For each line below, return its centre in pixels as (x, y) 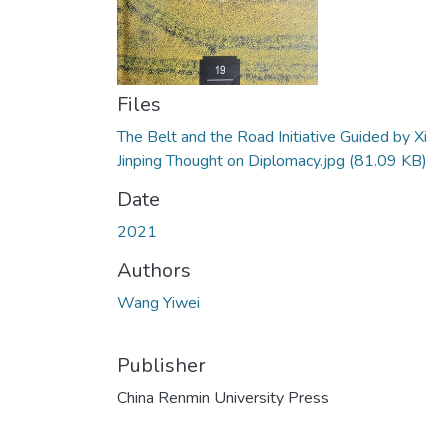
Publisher (161, 365)
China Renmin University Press (223, 398)
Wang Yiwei (158, 303)
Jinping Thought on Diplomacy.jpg (233, 161)
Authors (154, 270)
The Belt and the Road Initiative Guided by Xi (272, 137)
